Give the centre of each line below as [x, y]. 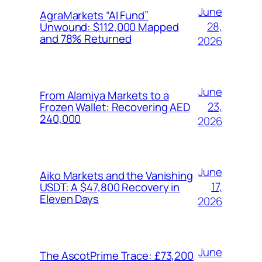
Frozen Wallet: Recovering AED [115, 107]
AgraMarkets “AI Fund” [94, 15]
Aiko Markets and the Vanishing [116, 175]
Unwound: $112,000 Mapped [109, 27]
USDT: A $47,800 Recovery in [110, 187]
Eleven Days [69, 199]
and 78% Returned [86, 38]
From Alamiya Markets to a [104, 95]
